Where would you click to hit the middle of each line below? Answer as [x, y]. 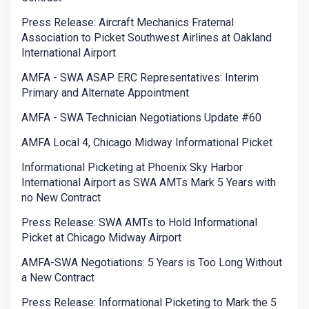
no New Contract [61, 198]
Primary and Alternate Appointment [105, 93]
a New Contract [58, 278]
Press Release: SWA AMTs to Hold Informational [139, 223]
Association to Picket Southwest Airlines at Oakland [147, 38]
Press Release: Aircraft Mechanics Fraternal [128, 23]
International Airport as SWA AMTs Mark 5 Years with [149, 183]
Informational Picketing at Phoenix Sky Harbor [132, 168]
